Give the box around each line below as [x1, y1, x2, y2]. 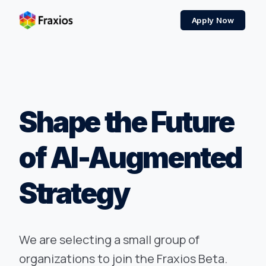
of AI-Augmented [19, 140, 242, 175]
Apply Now [191, 15, 235, 25]
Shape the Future [19, 104, 234, 140]
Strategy [19, 176, 130, 211]
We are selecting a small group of [19, 232, 199, 248]
